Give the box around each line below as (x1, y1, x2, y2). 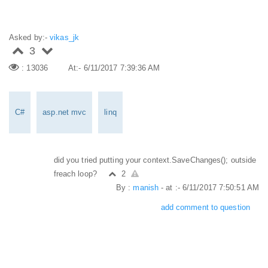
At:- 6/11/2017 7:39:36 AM (68, 63, 160, 72)
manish (133, 183, 159, 192)
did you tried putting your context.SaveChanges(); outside (53, 156, 257, 165)
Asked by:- (9, 33, 50, 42)
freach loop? (53, 169, 99, 178)
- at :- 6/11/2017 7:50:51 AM (159, 183, 259, 192)
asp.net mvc (42, 108, 87, 117)
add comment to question (160, 203, 250, 212)
